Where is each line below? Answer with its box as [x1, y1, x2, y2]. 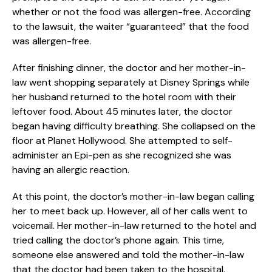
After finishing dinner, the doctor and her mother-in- [12, 61, 246, 74]
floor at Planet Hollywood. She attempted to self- [12, 134, 233, 147]
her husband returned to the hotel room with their [12, 90, 236, 103]
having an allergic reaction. [12, 163, 129, 176]
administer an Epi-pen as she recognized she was [12, 148, 231, 161]
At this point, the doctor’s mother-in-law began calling [12, 189, 254, 203]
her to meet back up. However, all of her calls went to [12, 204, 248, 217]
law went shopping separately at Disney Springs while [12, 75, 250, 89]
